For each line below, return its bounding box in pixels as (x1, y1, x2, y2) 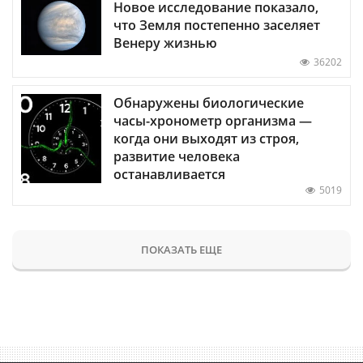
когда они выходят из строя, (113, 129, 299, 147)
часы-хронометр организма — (113, 111, 312, 130)
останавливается (113, 164, 225, 183)
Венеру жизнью (113, 33, 217, 52)
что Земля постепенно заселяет (113, 15, 320, 34)
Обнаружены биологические (113, 93, 304, 112)
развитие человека (113, 147, 240, 165)
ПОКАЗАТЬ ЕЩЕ (141, 241, 222, 257)
